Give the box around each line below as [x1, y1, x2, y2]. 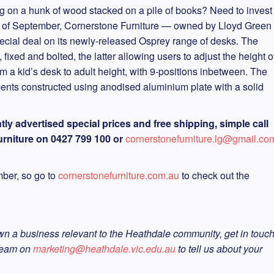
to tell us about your [176, 242, 262, 256]
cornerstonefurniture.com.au [58, 168, 179, 182]
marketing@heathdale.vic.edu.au [33, 242, 176, 256]
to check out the [179, 168, 250, 182]
